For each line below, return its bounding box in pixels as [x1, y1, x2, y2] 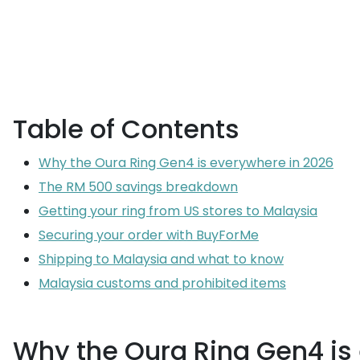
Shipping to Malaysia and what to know [39, 250, 284, 268]
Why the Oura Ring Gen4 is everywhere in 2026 [39, 153, 333, 172]
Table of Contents [13, 111, 239, 147]
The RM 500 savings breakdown [39, 178, 238, 196]
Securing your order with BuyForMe [39, 226, 259, 244]
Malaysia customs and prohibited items [39, 274, 286, 292]
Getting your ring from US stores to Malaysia [39, 202, 317, 220]
